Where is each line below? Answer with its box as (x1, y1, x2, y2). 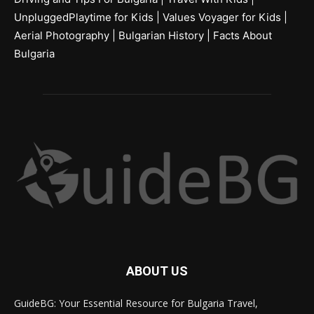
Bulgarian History (118, 29, 204, 43)
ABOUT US (126, 264, 188, 279)
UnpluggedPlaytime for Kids (14, 11, 153, 25)
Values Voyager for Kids (163, 11, 281, 25)
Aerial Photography (14, 29, 109, 43)
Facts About (213, 29, 272, 43)
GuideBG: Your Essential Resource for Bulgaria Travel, (14, 296, 258, 310)
